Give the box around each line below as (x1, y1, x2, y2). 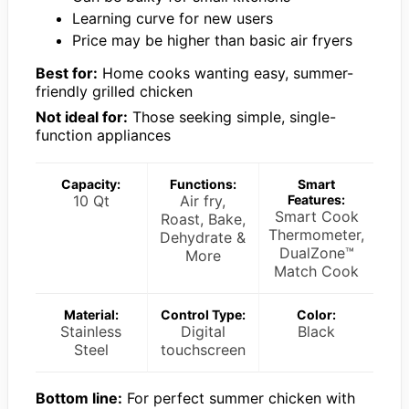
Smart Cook (274, 206, 359, 225)
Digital (180, 321, 225, 341)
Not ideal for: (36, 107, 128, 126)
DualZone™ (278, 243, 354, 262)
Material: (63, 306, 119, 322)
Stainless (60, 321, 122, 341)
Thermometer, (268, 225, 364, 244)
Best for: (36, 63, 98, 82)
